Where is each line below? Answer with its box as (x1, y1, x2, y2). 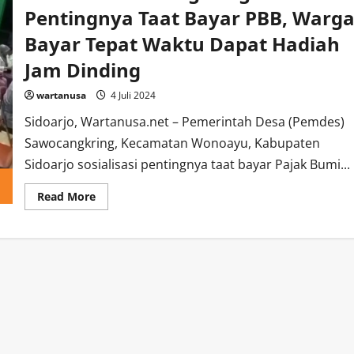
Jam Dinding (24, 57, 141, 83)
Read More (36, 189, 96, 204)
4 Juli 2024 (107, 88, 156, 102)
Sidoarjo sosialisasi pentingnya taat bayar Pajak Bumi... (24, 156, 350, 173)
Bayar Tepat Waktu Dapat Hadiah (24, 31, 340, 57)
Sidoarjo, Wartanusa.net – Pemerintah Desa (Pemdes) (24, 113, 345, 130)
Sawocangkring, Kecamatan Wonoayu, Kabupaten (24, 134, 320, 152)
